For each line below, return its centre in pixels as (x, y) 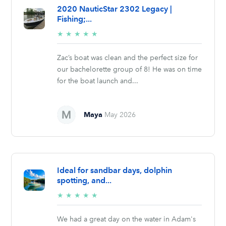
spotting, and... (84, 181)
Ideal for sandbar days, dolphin (115, 171)
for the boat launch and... (98, 81)
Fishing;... (75, 19)
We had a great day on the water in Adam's (127, 219)
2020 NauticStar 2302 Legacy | (115, 9)
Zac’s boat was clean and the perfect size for (128, 58)
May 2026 (120, 115)
